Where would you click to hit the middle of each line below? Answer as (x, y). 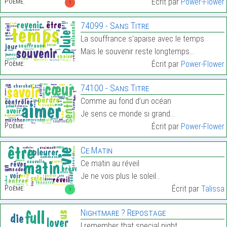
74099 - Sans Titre (115, 26)
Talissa (213, 189)
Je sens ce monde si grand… (127, 114)
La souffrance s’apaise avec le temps (142, 39)
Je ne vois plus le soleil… (120, 176)
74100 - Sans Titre (115, 88)
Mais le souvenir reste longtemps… (137, 52)
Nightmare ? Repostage (123, 213)
